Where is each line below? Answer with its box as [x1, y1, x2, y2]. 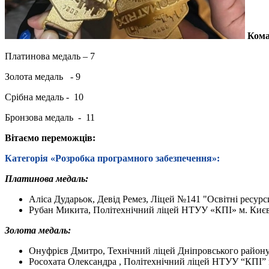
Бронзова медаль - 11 [5, 112, 95, 122]
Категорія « [5, 153, 55, 163]
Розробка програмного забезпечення [55, 153, 212, 163]
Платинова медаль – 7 [5, 50, 95, 61]
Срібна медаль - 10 [5, 91, 83, 102]
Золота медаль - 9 [5, 71, 80, 82]
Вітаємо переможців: [5, 132, 95, 143]
